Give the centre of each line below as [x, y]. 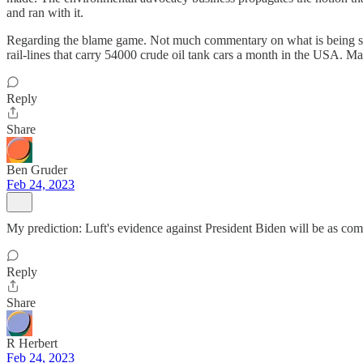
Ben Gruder [37, 170]
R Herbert [32, 343]
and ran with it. [45, 13]
